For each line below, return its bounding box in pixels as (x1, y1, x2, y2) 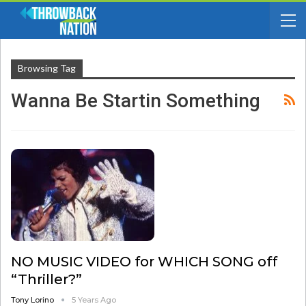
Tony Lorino (11, 294, 56, 305)
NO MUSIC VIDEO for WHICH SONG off (11, 253, 277, 270)
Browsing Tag (18, 62, 76, 74)
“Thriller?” (11, 270, 82, 288)
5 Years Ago (72, 294, 116, 305)
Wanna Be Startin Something (11, 89, 260, 112)
